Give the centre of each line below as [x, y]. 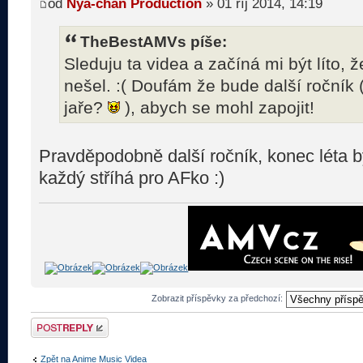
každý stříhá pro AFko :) [132, 177]
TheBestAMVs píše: [154, 41]
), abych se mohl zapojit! [217, 107]
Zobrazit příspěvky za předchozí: [219, 298]
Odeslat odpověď [65, 322]
